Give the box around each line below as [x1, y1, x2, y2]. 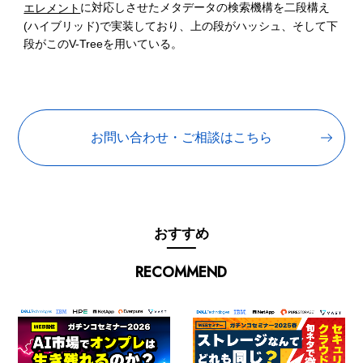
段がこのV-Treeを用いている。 [23, 36, 183, 50]
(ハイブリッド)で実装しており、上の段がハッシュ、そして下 [23, 19, 339, 32]
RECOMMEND [135, 261, 228, 283]
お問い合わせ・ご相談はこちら [91, 130, 272, 144]
